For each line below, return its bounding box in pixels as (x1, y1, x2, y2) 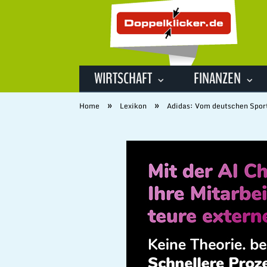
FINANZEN (194, 68, 241, 89)
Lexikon (120, 100, 147, 111)
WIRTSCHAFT (94, 68, 152, 89)
